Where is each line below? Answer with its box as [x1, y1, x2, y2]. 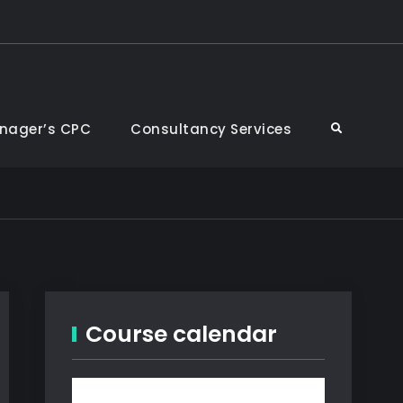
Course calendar [85, 318, 277, 350]
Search [329, 120, 370, 135]
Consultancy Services [130, 120, 291, 139]
